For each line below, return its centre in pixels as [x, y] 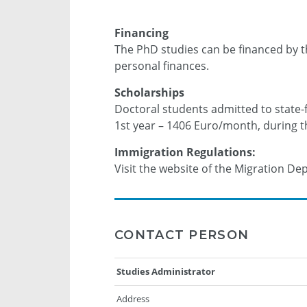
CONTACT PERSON [182, 235]
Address [133, 299]
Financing [142, 33]
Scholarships [149, 93]
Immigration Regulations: [185, 152]
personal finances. [162, 66]
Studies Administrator [166, 272]
